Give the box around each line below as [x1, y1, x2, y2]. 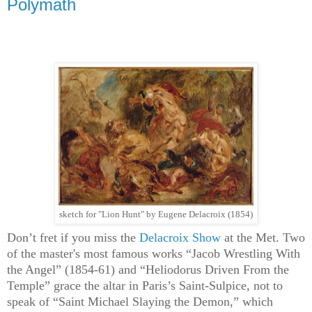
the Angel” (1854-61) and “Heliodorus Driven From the [7, 263, 289, 277]
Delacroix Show [139, 231, 221, 245]
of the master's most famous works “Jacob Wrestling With [7, 247, 300, 261]
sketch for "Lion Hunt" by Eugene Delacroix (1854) [59, 210, 253, 220]
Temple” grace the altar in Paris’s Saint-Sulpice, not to [7, 279, 283, 293]
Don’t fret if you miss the [7, 231, 139, 245]
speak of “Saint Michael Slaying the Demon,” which [7, 295, 273, 309]
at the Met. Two [221, 231, 305, 245]
